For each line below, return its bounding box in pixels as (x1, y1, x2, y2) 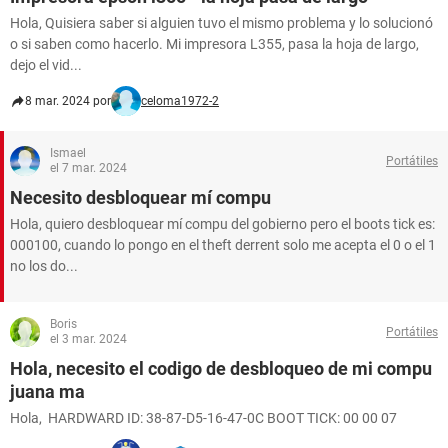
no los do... (10, 258, 78, 274)
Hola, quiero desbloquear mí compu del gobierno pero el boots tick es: (10, 216, 435, 232)
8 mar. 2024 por (25, 94, 111, 108)
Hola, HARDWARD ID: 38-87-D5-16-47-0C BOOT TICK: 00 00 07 (10, 410, 397, 426)
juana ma (10, 381, 85, 402)
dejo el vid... (10, 57, 82, 73)
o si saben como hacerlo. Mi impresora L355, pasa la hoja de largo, (10, 36, 419, 52)
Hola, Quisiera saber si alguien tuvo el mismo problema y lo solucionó (10, 15, 433, 31)
